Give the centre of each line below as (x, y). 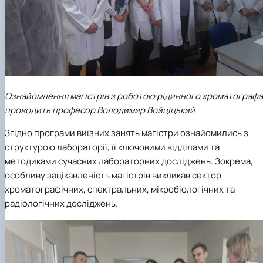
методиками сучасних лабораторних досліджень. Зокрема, (129, 161)
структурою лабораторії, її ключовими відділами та (112, 147)
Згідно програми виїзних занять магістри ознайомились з (127, 133)
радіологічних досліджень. (61, 203)
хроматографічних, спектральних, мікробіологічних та (120, 189)
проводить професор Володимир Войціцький (100, 110)
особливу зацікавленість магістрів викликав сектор (113, 175)
